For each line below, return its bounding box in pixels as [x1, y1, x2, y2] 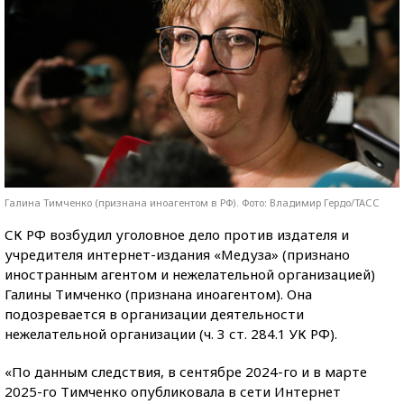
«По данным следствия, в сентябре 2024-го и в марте [5, 362, 367, 381]
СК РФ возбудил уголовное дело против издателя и [5, 225, 349, 243]
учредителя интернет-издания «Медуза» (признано [5, 244, 350, 263]
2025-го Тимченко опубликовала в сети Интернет [5, 381, 341, 400]
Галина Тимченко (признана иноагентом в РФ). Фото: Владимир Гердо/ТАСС [5, 195, 380, 209]
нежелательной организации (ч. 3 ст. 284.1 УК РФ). [5, 324, 337, 343]
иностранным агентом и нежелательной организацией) [5, 264, 375, 283]
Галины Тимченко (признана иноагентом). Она [5, 284, 312, 303]
